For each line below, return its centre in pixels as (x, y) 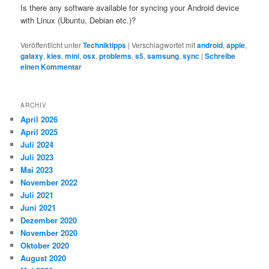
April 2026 (39, 119)
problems (116, 56)
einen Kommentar (51, 66)
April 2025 (39, 131)
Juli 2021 (37, 195)
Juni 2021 (38, 207)
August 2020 (44, 258)
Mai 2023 (37, 169)
